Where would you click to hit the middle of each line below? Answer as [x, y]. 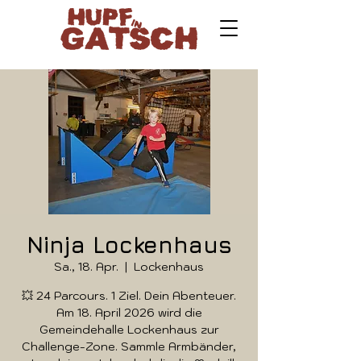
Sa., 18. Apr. [86, 267]
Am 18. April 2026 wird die [129, 313]
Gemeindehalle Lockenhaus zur [129, 330]
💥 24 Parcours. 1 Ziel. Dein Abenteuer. [129, 296]
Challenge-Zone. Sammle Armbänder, [129, 346]
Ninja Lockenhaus [129, 245]
